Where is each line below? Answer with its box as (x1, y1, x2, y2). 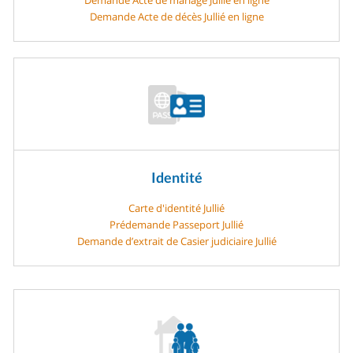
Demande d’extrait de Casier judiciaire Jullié (76, 233, 277, 248)
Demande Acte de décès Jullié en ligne (89, 9, 264, 24)
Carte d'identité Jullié (128, 200, 225, 215)
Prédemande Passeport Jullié (110, 217, 243, 232)
